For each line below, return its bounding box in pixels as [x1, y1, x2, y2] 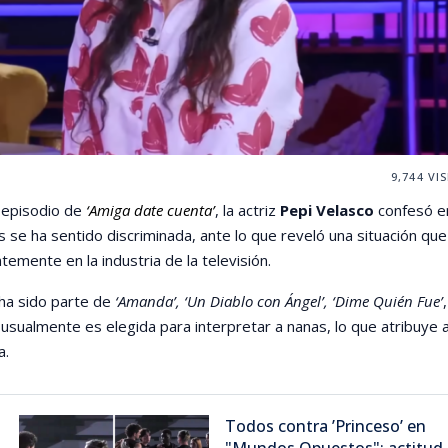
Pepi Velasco [279, 199, 374, 220]
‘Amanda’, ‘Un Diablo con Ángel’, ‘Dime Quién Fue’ [114, 290, 443, 311]
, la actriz [214, 199, 280, 220]
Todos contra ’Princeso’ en [224, 414, 426, 437]
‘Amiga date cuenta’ [85, 199, 215, 220]
